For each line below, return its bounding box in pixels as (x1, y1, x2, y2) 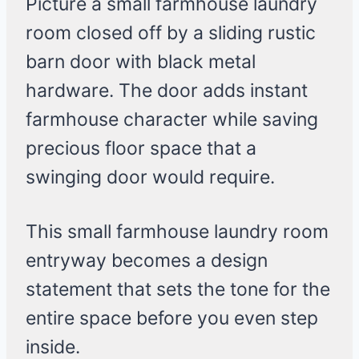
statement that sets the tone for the (26, 278, 330, 301)
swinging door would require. (26, 166, 275, 189)
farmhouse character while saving (26, 108, 318, 131)
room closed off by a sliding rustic (26, 22, 316, 45)
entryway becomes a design (26, 249, 268, 272)
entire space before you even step (26, 307, 318, 330)
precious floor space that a (26, 137, 256, 160)
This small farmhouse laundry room (26, 220, 329, 244)
